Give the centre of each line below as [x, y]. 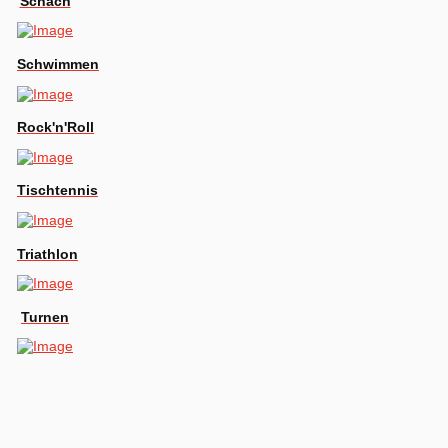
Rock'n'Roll [55, 127]
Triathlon [47, 253]
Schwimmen [58, 63]
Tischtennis [57, 190]
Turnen [45, 316]
